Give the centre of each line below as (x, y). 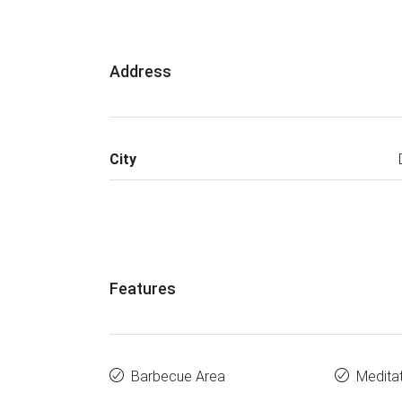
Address (140, 71)
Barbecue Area (178, 376)
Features (143, 288)
